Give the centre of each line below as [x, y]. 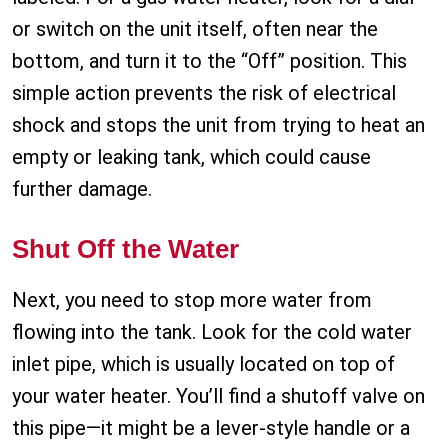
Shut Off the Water [125, 249]
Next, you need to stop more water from [192, 300]
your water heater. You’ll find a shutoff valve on [218, 396]
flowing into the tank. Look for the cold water [212, 332]
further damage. [82, 189]
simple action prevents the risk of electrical [204, 93]
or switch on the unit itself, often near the [195, 29]
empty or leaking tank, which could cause [191, 157]
